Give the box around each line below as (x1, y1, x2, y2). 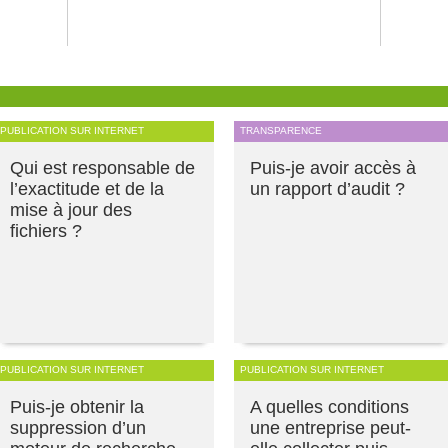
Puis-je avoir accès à (250, 158, 416, 179)
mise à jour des (10, 200, 132, 221)
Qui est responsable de (10, 158, 195, 179)
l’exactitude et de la (10, 179, 164, 200)
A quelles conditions (250, 397, 409, 418)
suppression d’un (10, 418, 146, 439)
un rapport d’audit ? (250, 179, 405, 200)
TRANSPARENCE (240, 125, 322, 137)
